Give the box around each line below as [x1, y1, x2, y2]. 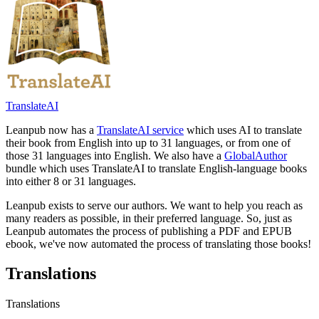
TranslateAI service [97, 123, 184, 136]
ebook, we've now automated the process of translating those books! [6, 237, 311, 250]
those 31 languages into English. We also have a [6, 149, 224, 162]
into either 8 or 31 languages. [6, 174, 136, 187]
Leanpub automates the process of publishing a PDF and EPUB [6, 224, 292, 237]
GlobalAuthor [224, 149, 287, 162]
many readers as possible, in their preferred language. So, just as [6, 211, 292, 224]
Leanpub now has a [6, 123, 97, 136]
